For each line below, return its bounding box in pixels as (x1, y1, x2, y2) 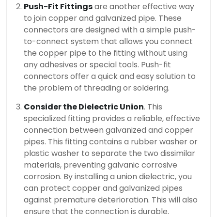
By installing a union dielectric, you (63, 171, 192, 183)
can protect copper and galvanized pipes (24, 183, 183, 194)
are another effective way (93, 1, 194, 13)
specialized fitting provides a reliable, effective (24, 113, 200, 124)
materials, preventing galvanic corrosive (24, 159, 177, 171)
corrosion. (24, 171, 62, 183)
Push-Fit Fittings (24, 1, 93, 13)
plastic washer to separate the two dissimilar (24, 148, 195, 159)
